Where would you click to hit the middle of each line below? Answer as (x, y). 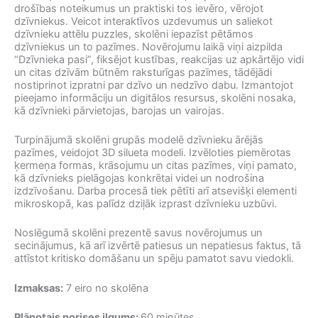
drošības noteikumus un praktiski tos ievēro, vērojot (139, 8)
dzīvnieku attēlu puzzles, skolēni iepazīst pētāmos (134, 34)
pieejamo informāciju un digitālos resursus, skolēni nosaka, (155, 98)
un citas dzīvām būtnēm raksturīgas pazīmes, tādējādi (143, 72)
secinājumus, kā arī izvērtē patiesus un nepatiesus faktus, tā (158, 246)
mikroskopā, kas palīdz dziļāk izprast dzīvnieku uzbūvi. (146, 203)
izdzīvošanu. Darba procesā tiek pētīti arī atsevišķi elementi (155, 191)
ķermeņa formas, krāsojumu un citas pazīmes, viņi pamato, (155, 165)
